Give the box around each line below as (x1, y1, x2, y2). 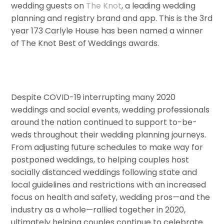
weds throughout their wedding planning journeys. (11, 128, 206, 140)
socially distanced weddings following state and (11, 166, 197, 178)
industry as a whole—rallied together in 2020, (11, 203, 186, 215)
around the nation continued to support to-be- (11, 116, 197, 128)
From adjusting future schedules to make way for (11, 141, 203, 153)
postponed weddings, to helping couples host (11, 153, 189, 165)
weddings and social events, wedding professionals (11, 103, 210, 115)
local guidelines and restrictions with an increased (11, 178, 206, 190)
